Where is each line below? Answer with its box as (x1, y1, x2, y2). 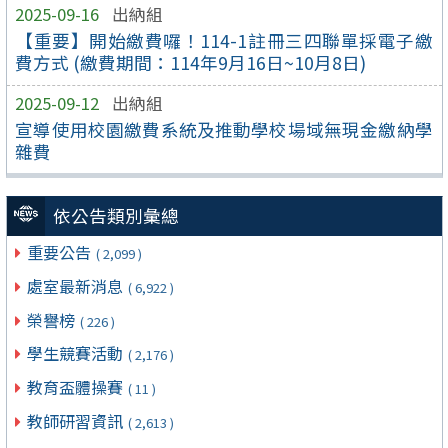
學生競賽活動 (26, 341, 127, 366)
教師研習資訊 (26, 408, 127, 433)
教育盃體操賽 (26, 375, 127, 400)
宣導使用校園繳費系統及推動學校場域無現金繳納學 (15, 116, 433, 142)
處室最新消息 (26, 273, 127, 298)
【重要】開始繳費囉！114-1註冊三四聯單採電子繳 (15, 28, 433, 54)
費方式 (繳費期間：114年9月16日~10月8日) (15, 50, 367, 76)
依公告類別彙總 (53, 203, 180, 229)
